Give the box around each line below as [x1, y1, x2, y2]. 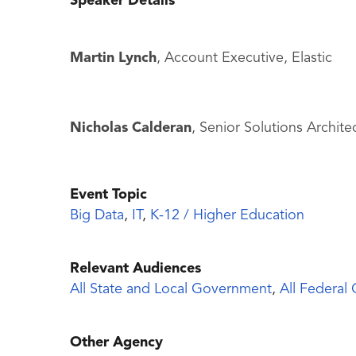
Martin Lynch [70, 51, 157, 66]
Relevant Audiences [70, 261, 201, 277]
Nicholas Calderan [70, 121, 192, 136]
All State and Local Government [70, 282, 272, 297]
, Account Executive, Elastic [157, 51, 332, 66]
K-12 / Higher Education [150, 208, 304, 223]
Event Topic [70, 188, 147, 203]
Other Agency [70, 335, 163, 350]
